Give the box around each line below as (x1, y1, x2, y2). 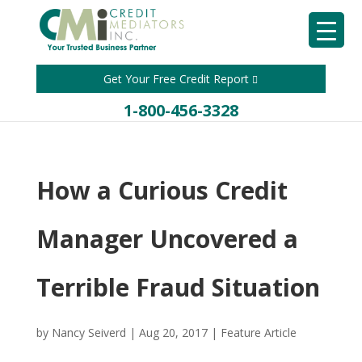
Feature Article (220, 325, 297, 340)
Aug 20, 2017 (138, 325, 208, 340)
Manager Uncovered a (36, 222, 298, 255)
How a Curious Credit (36, 174, 288, 207)
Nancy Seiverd (51, 325, 126, 340)
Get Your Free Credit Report (103, 71, 253, 86)
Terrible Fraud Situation (36, 271, 320, 304)
